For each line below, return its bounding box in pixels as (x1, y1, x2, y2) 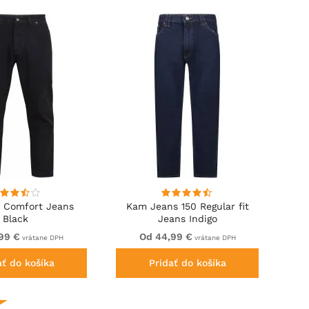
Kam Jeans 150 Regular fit (126, 201, 249, 212)
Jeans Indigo (157, 213, 217, 225)
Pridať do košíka (148, 257, 226, 269)
